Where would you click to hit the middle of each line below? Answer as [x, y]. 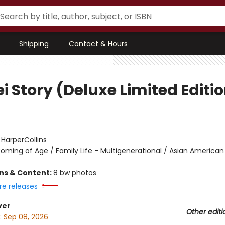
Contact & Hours [98, 44]
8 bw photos [75, 173]
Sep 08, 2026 [26, 217]
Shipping [34, 44]
